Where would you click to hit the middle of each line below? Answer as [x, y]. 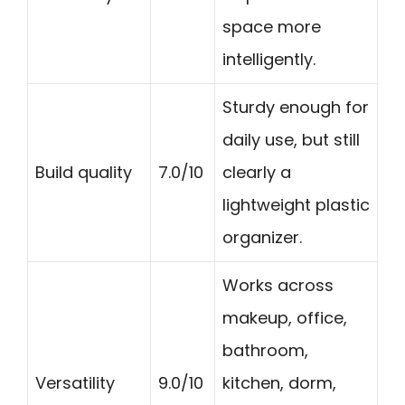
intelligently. [269, 59]
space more [272, 26]
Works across [278, 285]
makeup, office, [285, 317]
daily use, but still [291, 139]
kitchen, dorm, [279, 382]
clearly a [257, 172]
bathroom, [265, 350]
